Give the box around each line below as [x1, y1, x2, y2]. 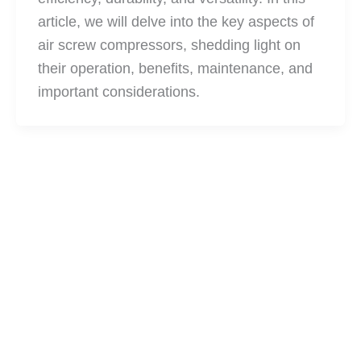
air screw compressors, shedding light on [38, 36, 301, 53]
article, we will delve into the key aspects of [38, 13, 314, 30]
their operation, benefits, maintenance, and [38, 60, 313, 77]
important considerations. [38, 83, 200, 100]
